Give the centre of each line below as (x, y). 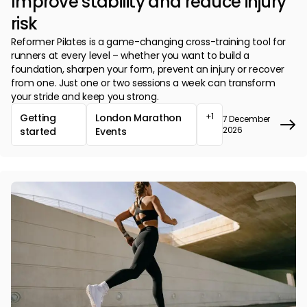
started (38, 132)
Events (111, 132)
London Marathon (138, 118)
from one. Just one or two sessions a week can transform (143, 83)
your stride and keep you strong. (85, 97)
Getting (38, 118)
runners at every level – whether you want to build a (131, 56)
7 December (246, 119)
